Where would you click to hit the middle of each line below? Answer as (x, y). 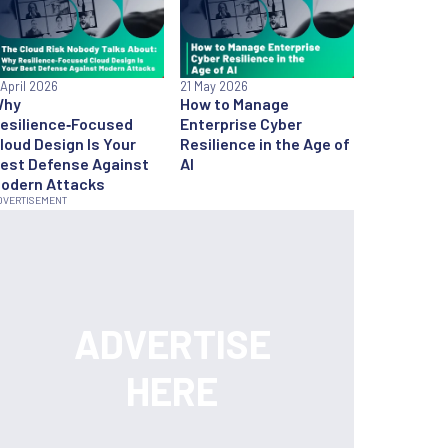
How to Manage (234, 103)
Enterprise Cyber (241, 123)
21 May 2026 (214, 85)
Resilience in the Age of (265, 143)
